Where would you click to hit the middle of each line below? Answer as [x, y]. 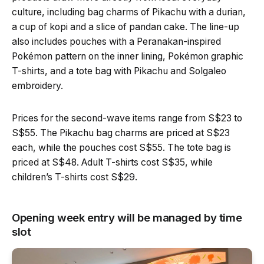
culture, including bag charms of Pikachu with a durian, [129, 12]
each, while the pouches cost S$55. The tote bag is [121, 148]
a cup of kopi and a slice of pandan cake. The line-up [126, 27]
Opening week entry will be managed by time [127, 218]
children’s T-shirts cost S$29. [75, 177]
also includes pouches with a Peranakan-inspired [116, 42]
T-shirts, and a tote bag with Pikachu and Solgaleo [119, 71]
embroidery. [37, 86]
